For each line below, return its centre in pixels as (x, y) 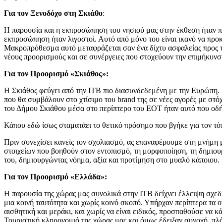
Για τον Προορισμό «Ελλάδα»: (55, 176)
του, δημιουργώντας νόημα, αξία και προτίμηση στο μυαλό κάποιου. (112, 160)
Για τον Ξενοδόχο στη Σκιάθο (53, 13)
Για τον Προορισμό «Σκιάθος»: (56, 73)
